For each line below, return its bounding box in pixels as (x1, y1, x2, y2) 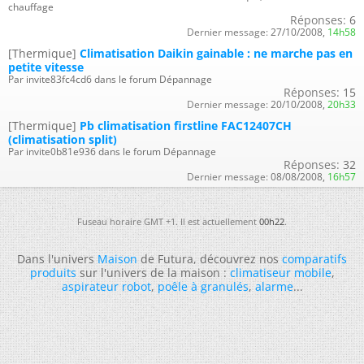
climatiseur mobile (229, 265, 331, 280)
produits (29, 265, 76, 280)
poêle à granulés (157, 279, 249, 294)
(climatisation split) (8, 132, 117, 147)
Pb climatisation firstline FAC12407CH (80, 118, 292, 133)
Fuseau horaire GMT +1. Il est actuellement (77, 215, 259, 227)
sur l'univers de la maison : (76, 265, 230, 280)
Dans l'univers (17, 251, 97, 266)
